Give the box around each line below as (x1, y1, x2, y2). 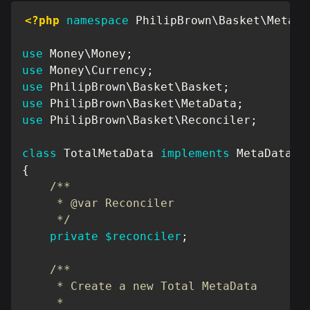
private (50, 230, 98, 243)
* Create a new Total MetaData (22, 280, 257, 293)
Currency (91, 64, 147, 77)
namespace (66, 14, 129, 27)
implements (161, 147, 230, 160)
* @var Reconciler (22, 197, 174, 210)
